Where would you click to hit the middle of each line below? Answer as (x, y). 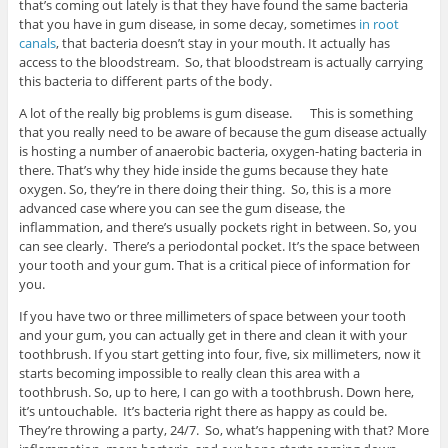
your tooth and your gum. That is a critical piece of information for (214, 264)
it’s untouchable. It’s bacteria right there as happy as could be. (202, 410)
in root (378, 23)
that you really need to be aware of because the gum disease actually (222, 131)
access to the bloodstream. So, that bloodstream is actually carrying (220, 61)
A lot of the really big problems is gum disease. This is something (215, 112)
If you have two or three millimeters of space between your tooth (212, 315)
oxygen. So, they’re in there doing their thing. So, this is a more (204, 188)
